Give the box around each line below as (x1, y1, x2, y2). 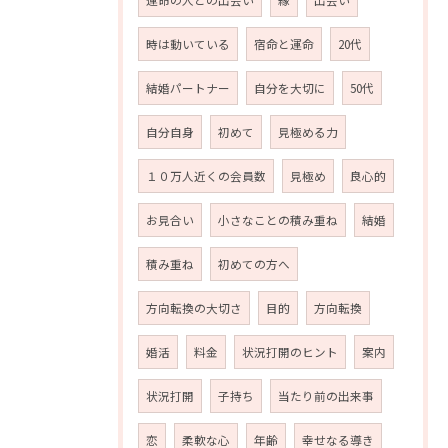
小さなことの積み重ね (218, 212, 338, 228)
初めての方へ (218, 256, 290, 272)
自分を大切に (254, 80, 326, 96)
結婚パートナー (146, 80, 230, 96)
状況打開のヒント (242, 344, 338, 360)
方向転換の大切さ (146, 300, 242, 316)
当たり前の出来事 (278, 388, 374, 404)
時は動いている (146, 36, 230, 52)
